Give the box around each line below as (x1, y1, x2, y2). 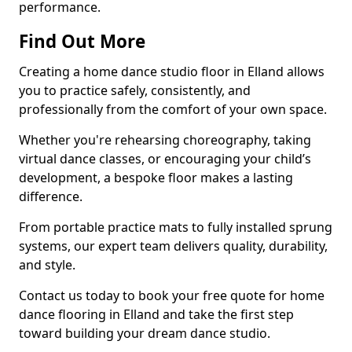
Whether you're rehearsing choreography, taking (19, 131, 311, 148)
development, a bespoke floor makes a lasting (19, 169, 293, 186)
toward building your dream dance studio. (19, 324, 270, 342)
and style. (19, 256, 75, 273)
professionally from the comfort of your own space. (19, 101, 327, 118)
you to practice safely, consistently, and (19, 82, 251, 99)
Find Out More (19, 29, 145, 53)
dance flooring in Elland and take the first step (19, 306, 294, 323)
